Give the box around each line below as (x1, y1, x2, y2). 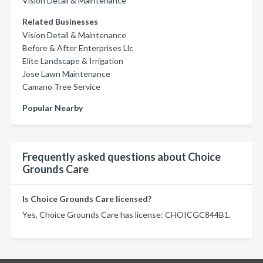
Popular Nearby (22, 103, 83, 113)
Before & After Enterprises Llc (22, 43, 133, 53)
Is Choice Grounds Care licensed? (22, 194, 151, 204)
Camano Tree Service (22, 82, 100, 92)
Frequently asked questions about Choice (22, 150, 221, 163)
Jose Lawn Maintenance (22, 69, 110, 79)
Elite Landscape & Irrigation (22, 56, 123, 66)
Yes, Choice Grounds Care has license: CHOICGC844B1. (22, 210, 231, 220)
